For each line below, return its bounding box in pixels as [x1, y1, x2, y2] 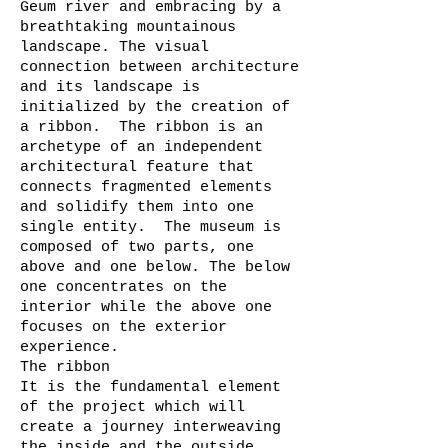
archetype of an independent [20, 139, 263, 156]
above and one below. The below [20, 259, 290, 276]
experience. [20, 339, 128, 356]
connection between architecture [20, 59, 299, 76]
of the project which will [20, 399, 245, 416]
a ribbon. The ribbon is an [20, 119, 263, 136]
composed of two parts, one [20, 239, 254, 256]
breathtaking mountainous [20, 19, 236, 36]
